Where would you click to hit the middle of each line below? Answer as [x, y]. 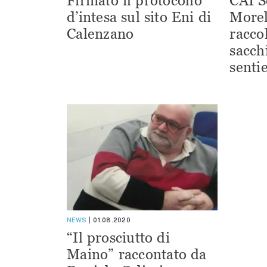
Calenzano [100, 34]
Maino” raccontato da [137, 254]
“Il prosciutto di [118, 237]
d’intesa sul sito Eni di [139, 17]
